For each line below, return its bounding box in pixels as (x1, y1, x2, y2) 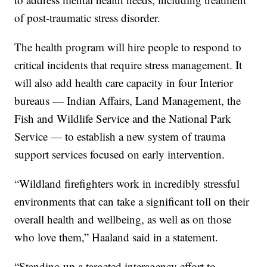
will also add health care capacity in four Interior (14, 75, 234, 91)
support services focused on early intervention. (14, 147, 225, 162)
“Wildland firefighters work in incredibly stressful (14, 176, 240, 191)
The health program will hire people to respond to (14, 39, 242, 55)
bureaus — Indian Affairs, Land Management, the (14, 93, 241, 108)
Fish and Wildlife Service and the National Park (14, 111, 232, 126)
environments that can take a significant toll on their (14, 194, 250, 209)
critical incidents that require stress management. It (14, 57, 243, 73)
